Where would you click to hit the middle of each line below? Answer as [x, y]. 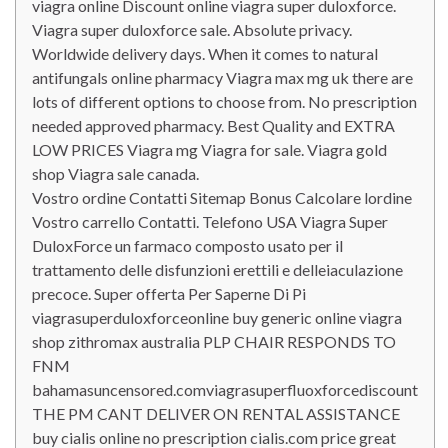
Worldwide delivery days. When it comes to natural [205, 53]
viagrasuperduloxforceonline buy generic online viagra [217, 317]
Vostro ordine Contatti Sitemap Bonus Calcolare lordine [222, 197]
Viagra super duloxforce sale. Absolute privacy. [192, 29]
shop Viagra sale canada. [115, 173]
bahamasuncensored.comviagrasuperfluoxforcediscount [225, 389]
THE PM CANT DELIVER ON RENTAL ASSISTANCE [216, 413]
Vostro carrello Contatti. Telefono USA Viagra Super [210, 221]
